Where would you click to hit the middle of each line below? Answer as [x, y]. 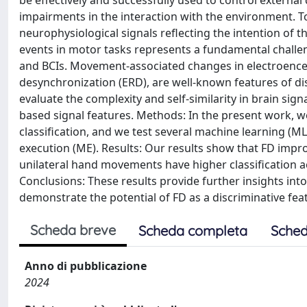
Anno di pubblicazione [86, 266]
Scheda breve [73, 230]
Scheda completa [193, 231]
